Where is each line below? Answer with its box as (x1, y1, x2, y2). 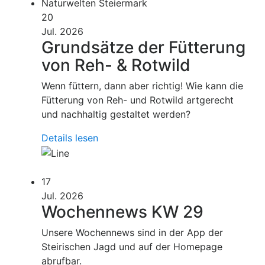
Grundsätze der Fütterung (41, 37, 245, 58)
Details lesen (41, 132, 98, 144)
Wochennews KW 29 (41, 201, 203, 222)
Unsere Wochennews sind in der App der (41, 226, 223, 238)
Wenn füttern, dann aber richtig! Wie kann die (41, 80, 243, 92)
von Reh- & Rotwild (41, 55, 190, 76)
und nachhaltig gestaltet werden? (41, 108, 190, 121)
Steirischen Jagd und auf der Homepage (41, 240, 222, 253)
